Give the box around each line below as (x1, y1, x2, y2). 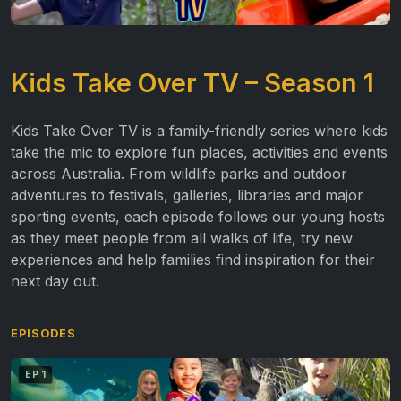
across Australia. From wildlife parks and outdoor (11, 165, 347, 183)
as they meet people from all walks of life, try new (11, 229, 353, 248)
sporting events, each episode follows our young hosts (11, 208, 385, 226)
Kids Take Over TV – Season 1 (11, 67, 374, 99)
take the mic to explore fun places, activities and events (11, 143, 388, 162)
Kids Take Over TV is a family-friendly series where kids (11, 122, 388, 141)
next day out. (11, 272, 99, 291)
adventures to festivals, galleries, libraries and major (11, 186, 363, 205)
